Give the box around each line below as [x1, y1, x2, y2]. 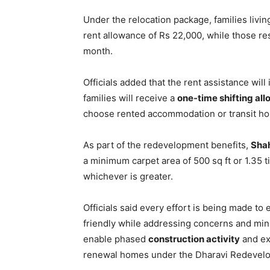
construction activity [148, 233, 240, 245]
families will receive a [83, 92, 177, 104]
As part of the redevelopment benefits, [83, 139, 251, 151]
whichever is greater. [83, 171, 173, 182]
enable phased [83, 233, 148, 245]
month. [83, 45, 113, 57]
